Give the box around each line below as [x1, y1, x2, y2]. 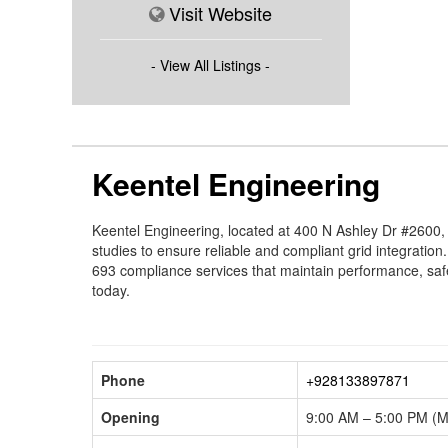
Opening [101, 406, 160, 427]
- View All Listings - [151, 54, 271, 75]
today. [92, 279, 130, 300]
